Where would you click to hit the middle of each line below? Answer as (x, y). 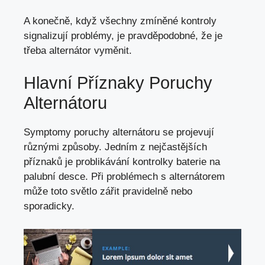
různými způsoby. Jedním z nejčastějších (115, 147)
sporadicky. (49, 206)
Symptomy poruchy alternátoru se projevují (119, 132)
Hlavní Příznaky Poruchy (118, 83)
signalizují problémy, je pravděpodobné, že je (123, 35)
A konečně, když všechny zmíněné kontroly (120, 21)
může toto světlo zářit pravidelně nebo (108, 192)
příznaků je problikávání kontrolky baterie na (122, 162)
